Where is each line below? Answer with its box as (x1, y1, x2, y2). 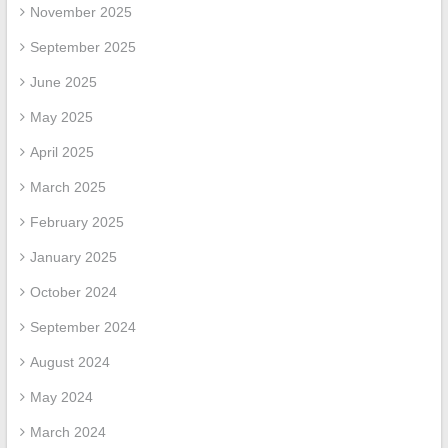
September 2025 (29, 38, 136, 55)
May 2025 (29, 108, 93, 125)
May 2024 (29, 388, 93, 405)
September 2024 (29, 318, 136, 335)
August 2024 (29, 353, 110, 370)
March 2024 (29, 423, 106, 440)
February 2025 (29, 213, 124, 230)
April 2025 (29, 143, 94, 160)
